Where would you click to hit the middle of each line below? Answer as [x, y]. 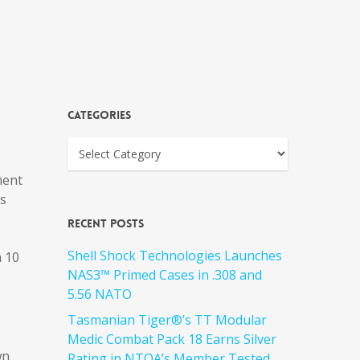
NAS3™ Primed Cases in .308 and [165, 275]
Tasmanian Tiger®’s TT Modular [168, 320]
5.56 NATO [100, 294]
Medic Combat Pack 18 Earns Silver [172, 339]
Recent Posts [106, 223]
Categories [100, 115]
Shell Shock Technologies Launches [175, 256]
